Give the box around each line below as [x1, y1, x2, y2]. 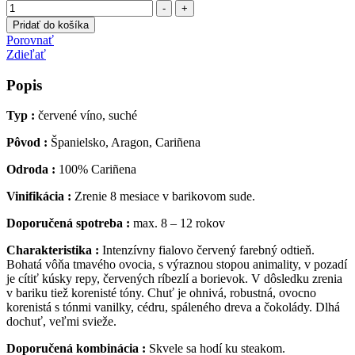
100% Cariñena [55, 162, 136, 177]
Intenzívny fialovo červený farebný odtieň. [99, 243, 315, 258]
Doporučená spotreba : [6, 216, 130, 231]
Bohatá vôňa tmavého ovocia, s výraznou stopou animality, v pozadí [6, 258, 347, 272]
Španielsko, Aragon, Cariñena [48, 136, 200, 150]
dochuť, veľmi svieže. [6, 315, 116, 329]
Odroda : [6, 162, 55, 177]
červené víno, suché [35, 109, 137, 123]
